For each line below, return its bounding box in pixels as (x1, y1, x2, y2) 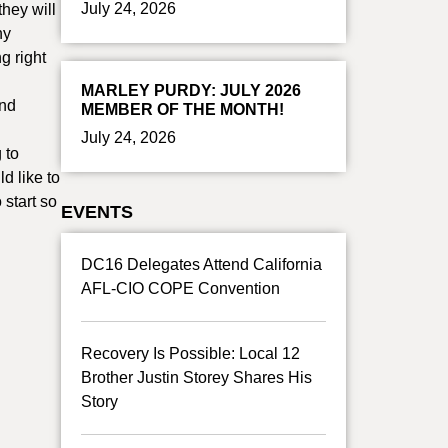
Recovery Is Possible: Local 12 (81, 345, 300, 362)
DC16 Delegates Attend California (81, 256, 322, 273)
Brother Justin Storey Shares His (81, 369, 312, 386)
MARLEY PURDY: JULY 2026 (81, 82, 301, 99)
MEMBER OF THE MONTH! (81, 101, 284, 118)
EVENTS (61, 202, 133, 222)
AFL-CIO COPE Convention (81, 280, 280, 297)
